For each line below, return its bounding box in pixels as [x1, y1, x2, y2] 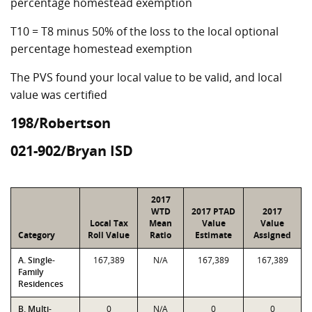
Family [18, 266, 43, 278]
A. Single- [18, 254, 55, 266]
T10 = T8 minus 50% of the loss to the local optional [10, 24, 279, 39]
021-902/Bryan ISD [10, 141, 133, 160]
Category [18, 229, 55, 241]
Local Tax [89, 217, 128, 229]
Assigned [253, 229, 291, 241]
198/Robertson [10, 114, 111, 132]
